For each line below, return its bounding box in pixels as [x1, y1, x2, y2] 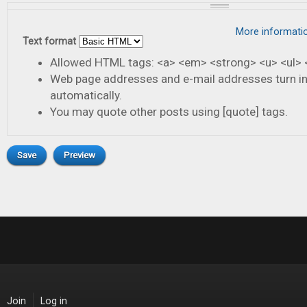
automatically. [49, 88, 122, 103]
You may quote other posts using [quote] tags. [49, 105, 288, 119]
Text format [22, 36, 79, 48]
